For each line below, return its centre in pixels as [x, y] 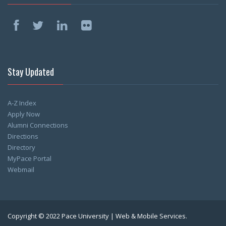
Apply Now [24, 114]
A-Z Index [22, 103]
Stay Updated [31, 72]
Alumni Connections [38, 125]
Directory [21, 147]
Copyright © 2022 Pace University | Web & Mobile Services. [97, 216]
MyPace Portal [30, 158]
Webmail [21, 169]
